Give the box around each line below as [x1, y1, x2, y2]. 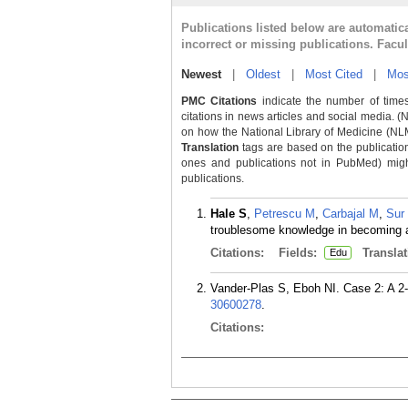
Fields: [279, 246, 321, 260]
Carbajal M [322, 207, 379, 220]
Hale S [210, 207, 247, 220]
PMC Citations [181, 95, 258, 107]
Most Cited [305, 67, 362, 81]
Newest [181, 67, 221, 81]
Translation [181, 141, 239, 154]
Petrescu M [254, 207, 315, 220]
